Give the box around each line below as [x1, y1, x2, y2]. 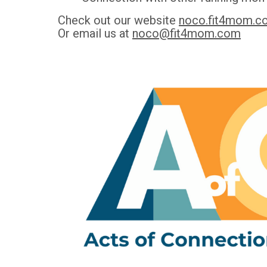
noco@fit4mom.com [132, 26, 241, 41]
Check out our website [58, 13, 179, 28]
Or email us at [58, 26, 132, 41]
